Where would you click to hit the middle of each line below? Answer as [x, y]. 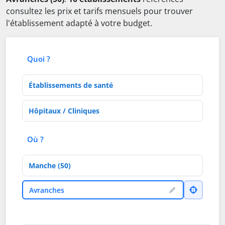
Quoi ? [39, 59]
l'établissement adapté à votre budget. [79, 23]
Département [47, 160]
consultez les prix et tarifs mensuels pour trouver [99, 11]
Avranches [46, 190]
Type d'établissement [62, 80]
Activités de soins [54, 106]
